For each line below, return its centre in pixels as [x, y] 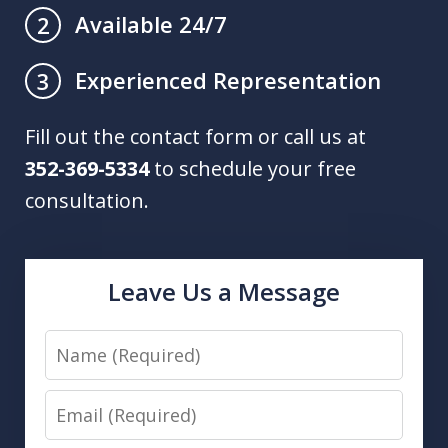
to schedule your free [252, 169]
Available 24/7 [151, 24]
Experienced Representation [228, 80]
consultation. [87, 201]
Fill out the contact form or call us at [195, 137]
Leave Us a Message [224, 292]
